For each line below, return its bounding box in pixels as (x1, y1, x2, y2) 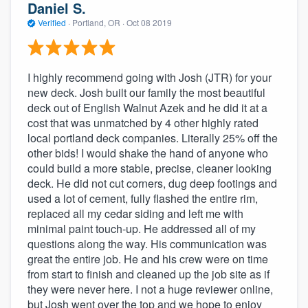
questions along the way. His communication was (27, 236, 267, 252)
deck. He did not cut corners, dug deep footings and (27, 175, 277, 192)
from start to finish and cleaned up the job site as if (27, 266, 269, 283)
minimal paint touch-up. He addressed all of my (27, 221, 256, 237)
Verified (36, 16, 68, 28)
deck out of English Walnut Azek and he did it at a (27, 100, 267, 116)
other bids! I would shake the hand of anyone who (27, 145, 268, 162)
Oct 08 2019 (126, 16, 172, 28)
